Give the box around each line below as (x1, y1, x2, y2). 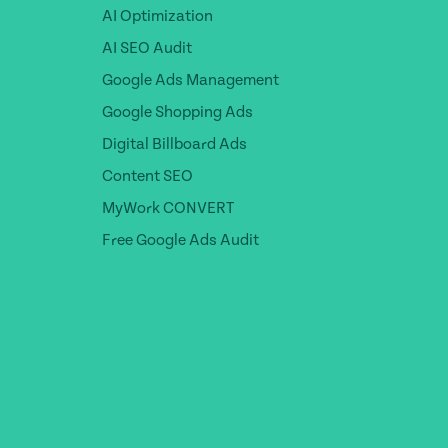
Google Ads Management (102, 70, 279, 89)
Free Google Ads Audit (102, 230, 259, 249)
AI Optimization (102, 6, 213, 25)
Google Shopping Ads (102, 102, 253, 121)
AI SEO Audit (102, 38, 192, 57)
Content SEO (102, 166, 193, 185)
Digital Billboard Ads (102, 134, 247, 153)
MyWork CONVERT (102, 198, 234, 217)
